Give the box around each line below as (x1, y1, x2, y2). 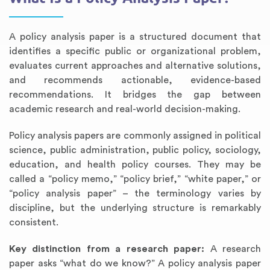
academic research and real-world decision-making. (9, 104, 240, 114)
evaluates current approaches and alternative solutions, (9, 61, 261, 71)
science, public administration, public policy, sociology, (9, 145, 261, 155)
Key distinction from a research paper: (9, 244, 205, 254)
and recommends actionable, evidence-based (9, 75, 261, 85)
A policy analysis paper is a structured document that (9, 32, 261, 42)
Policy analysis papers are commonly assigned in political (9, 131, 261, 140)
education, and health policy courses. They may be (9, 160, 261, 169)
